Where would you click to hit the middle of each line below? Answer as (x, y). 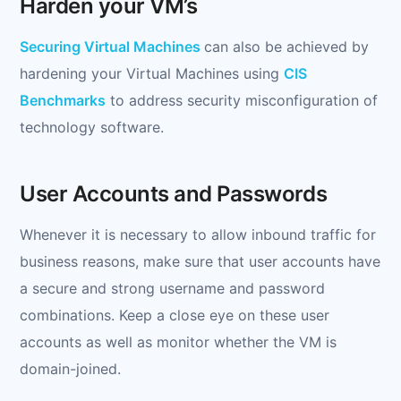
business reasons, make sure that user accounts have (200, 261)
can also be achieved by (286, 46)
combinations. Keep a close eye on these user (175, 315)
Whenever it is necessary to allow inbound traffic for (198, 234)
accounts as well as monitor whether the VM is (178, 341)
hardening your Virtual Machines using (152, 73)
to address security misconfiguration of (242, 100)
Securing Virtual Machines (112, 46)
